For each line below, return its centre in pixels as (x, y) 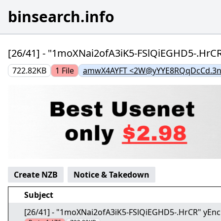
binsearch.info (61, 17)
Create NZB (36, 175)
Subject (39, 195)
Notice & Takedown (111, 175)
